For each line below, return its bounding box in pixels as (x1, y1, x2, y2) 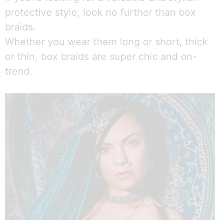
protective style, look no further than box (5, 6, 196, 19)
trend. (5, 65, 32, 78)
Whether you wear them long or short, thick (5, 36, 208, 48)
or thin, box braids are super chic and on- (5, 51, 197, 63)
